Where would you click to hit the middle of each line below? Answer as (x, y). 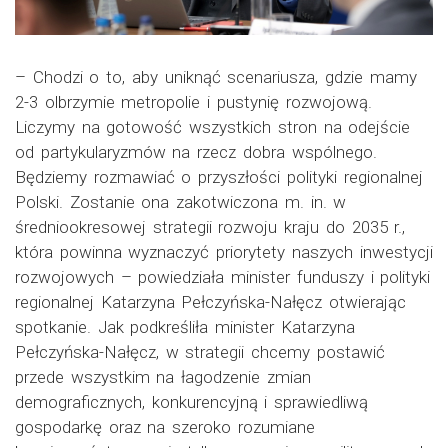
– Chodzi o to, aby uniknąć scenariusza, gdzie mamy (216, 77)
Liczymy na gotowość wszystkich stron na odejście (213, 127)
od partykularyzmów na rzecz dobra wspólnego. (196, 152)
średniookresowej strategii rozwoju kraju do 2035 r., (210, 227)
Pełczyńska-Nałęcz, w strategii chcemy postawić (200, 352)
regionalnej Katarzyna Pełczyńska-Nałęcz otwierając (211, 302)
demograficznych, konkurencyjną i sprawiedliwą (192, 402)
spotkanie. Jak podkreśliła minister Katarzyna (185, 327)
